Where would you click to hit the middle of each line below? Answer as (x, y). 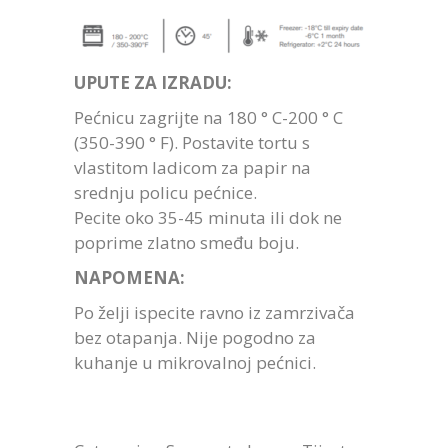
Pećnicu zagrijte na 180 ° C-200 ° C (208, 118)
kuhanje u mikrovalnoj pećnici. (195, 363)
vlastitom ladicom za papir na (192, 168)
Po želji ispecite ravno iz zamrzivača (214, 313)
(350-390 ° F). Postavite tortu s (192, 143)
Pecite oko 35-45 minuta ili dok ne (208, 218)
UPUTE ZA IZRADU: (153, 83)
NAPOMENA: (129, 278)
